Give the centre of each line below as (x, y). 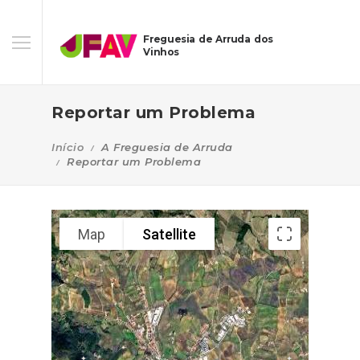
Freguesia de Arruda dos (208, 39)
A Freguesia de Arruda (167, 147)
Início (67, 147)
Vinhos (161, 53)
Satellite (169, 234)
